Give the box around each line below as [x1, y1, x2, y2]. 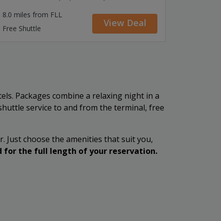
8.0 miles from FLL [2, 10, 62, 19]
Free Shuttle [2, 24, 41, 33]
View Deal [103, 17, 147, 29]
